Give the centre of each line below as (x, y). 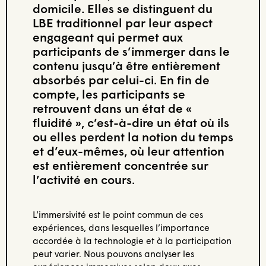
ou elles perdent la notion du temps (133, 136)
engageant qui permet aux (107, 37)
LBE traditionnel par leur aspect (122, 22)
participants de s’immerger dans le (131, 51)
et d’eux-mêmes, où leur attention (128, 151)
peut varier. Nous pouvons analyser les (113, 253)
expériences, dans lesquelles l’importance (121, 227)
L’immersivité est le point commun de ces (118, 214)
